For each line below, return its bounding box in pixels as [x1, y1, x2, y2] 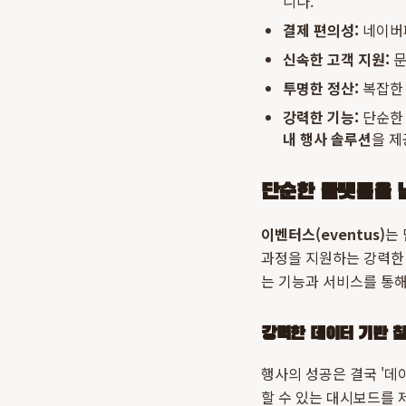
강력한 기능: [283, 106, 359, 128]
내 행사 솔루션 [283, 128, 372, 150]
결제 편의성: [283, 19, 359, 41]
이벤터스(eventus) [261, 223, 385, 245]
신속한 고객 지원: [283, 48, 390, 70]
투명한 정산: [283, 77, 359, 99]
